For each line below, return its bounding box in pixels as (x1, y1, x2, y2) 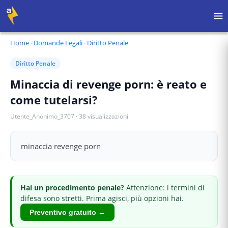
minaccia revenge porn (21, 141, 101, 151)
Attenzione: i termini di (126, 183, 205, 192)
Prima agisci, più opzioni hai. (84, 193, 184, 203)
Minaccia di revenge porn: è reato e (10, 76, 207, 92)
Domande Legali (34, 38, 82, 47)
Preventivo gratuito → (30, 208, 105, 216)
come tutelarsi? (10, 92, 98, 107)
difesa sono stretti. (20, 193, 84, 203)
